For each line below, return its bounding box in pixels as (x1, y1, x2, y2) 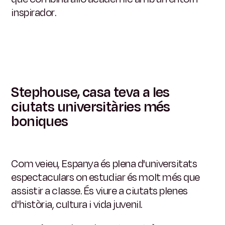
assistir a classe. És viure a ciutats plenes (11, 183, 188, 199)
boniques (11, 111, 68, 132)
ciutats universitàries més (11, 97, 170, 118)
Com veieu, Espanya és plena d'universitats (11, 156, 197, 172)
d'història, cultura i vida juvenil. (11, 197, 142, 212)
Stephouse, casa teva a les (11, 82, 170, 103)
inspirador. (11, 5, 56, 21)
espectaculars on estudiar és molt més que (11, 170, 200, 185)
